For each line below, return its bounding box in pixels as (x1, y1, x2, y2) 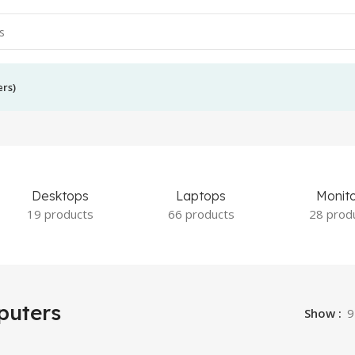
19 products (27, 206, 94, 222)
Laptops (176, 188, 227, 204)
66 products (167, 206, 235, 222)
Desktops (32, 188, 90, 204)
